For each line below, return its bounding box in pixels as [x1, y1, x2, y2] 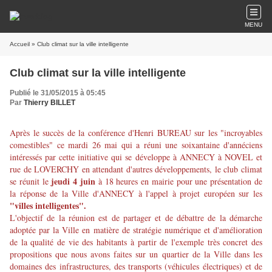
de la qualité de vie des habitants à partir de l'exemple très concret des [10, 236, 262, 248]
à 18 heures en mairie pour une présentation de [95, 175, 263, 187]
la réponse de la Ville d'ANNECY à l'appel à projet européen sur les [10, 188, 262, 199]
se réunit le [10, 175, 49, 187]
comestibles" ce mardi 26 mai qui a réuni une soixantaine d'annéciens [10, 139, 262, 151]
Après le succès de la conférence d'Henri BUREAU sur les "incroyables [10, 127, 262, 138]
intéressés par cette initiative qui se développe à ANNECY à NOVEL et [10, 151, 262, 163]
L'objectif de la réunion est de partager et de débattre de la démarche [10, 212, 262, 223]
